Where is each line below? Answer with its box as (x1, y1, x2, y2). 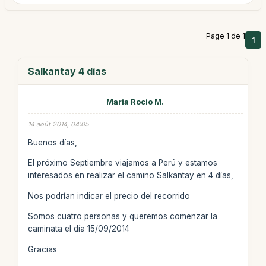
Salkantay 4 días (27, 65, 106, 77)
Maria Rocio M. (106, 97, 164, 106)
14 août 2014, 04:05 (27, 120, 89, 128)
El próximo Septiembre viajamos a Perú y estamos (27, 158, 217, 167)
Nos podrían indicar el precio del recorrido (27, 191, 190, 201)
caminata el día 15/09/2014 (27, 224, 129, 233)
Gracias (27, 244, 57, 254)
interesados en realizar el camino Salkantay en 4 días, (27, 170, 233, 180)
